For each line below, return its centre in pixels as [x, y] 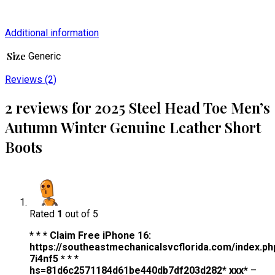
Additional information [52, 33]
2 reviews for [50, 107]
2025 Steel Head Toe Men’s [182, 107]
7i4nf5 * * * [54, 258]
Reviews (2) [31, 79]
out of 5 [80, 214]
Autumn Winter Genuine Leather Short [133, 127]
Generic [45, 56]
